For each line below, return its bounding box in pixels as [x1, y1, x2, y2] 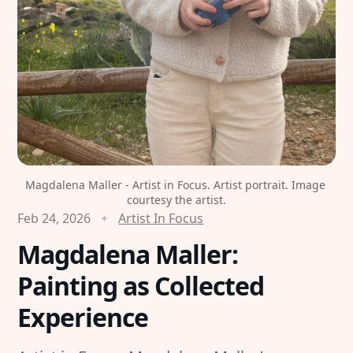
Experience [17, 299, 149, 334]
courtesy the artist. [127, 191, 226, 207]
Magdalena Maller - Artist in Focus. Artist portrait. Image [24, 176, 325, 192]
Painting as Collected [17, 268, 265, 303]
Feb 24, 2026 [17, 209, 91, 227]
